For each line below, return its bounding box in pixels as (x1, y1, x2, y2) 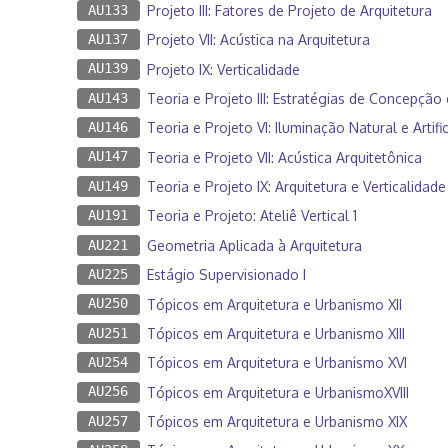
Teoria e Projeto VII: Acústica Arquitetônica (146, 148, 422, 166)
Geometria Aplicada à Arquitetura (146, 236, 362, 254)
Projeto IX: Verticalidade (146, 60, 300, 78)
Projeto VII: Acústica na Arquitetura (146, 31, 370, 49)
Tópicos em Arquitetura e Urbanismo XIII (146, 324, 405, 342)
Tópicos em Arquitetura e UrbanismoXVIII (146, 383, 409, 401)
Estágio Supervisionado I (146, 266, 306, 284)
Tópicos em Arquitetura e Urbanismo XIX (146, 413, 407, 431)
